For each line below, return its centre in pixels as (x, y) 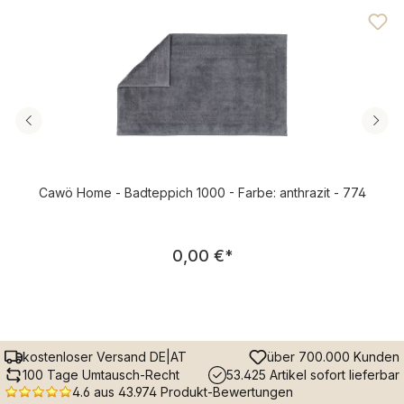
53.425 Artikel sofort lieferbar (313, 375)
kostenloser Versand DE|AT (105, 357)
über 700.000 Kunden (333, 357)
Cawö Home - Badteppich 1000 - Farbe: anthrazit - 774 (202, 192)
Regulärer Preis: (259, 245)
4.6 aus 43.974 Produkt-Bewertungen (183, 391)
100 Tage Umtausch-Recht (101, 375)
